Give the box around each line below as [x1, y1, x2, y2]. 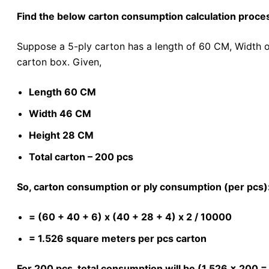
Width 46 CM [29, 107, 91, 119]
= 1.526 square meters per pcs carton [29, 232, 207, 244]
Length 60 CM [29, 85, 96, 98]
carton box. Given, [17, 55, 101, 68]
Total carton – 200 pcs [29, 150, 133, 163]
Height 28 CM [29, 128, 94, 141]
